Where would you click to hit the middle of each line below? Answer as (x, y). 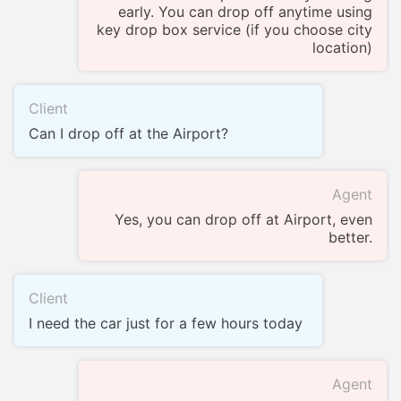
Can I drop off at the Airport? (128, 134)
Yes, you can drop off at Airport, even (243, 220)
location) (342, 48)
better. (350, 238)
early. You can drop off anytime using (245, 12)
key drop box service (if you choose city (235, 30)
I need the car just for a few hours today (166, 324)
